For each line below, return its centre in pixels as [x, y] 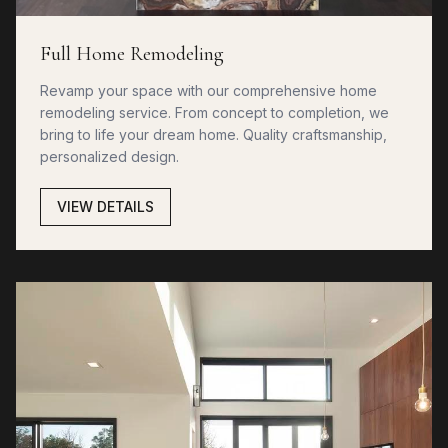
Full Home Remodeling [132, 53]
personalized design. [109, 156]
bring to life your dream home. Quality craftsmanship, [213, 134]
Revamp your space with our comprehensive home [208, 90]
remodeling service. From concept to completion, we [214, 112]
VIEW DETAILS [105, 206]
